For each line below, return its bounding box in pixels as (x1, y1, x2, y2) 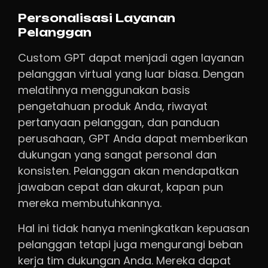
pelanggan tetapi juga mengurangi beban (18, 236, 243, 252)
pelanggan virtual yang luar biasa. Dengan (18, 66, 244, 82)
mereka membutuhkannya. (18, 196, 162, 211)
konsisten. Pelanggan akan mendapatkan (18, 163, 239, 179)
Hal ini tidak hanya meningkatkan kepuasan (18, 220, 249, 236)
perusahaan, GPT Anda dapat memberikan (18, 131, 248, 147)
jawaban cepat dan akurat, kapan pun (18, 179, 223, 195)
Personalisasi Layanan (18, 11, 175, 26)
